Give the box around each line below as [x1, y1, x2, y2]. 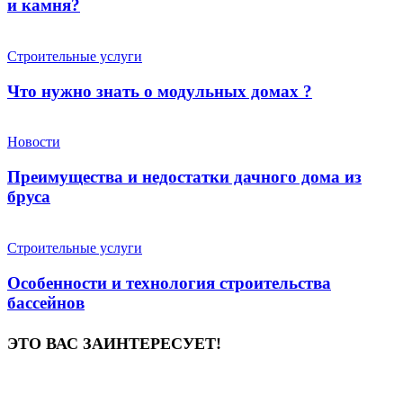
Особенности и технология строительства [7, 273, 331, 292]
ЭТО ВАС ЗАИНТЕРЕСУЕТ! [7, 334, 221, 353]
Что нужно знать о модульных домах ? [7, 81, 312, 101]
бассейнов [7, 292, 85, 312]
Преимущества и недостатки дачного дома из [7, 167, 362, 187]
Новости [7, 134, 60, 150]
